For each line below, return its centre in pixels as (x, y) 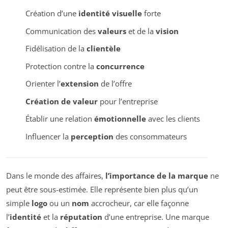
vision (167, 31)
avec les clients (173, 119)
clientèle (103, 49)
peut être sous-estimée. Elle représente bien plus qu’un (102, 190)
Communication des (61, 31)
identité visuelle (110, 13)
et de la (141, 31)
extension (79, 84)
